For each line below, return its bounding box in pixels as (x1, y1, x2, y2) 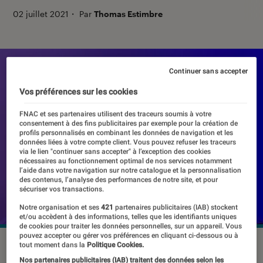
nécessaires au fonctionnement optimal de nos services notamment (19, 157, 232, 166)
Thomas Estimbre (94, 9, 163, 19)
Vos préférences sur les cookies (19, 87, 138, 97)
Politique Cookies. (85, 241, 144, 249)
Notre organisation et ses (19, 203, 102, 212)
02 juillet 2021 (13, 9, 69, 19)
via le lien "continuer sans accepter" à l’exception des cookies (19, 147, 211, 156)
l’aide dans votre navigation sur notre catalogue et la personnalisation (19, 166, 242, 175)
